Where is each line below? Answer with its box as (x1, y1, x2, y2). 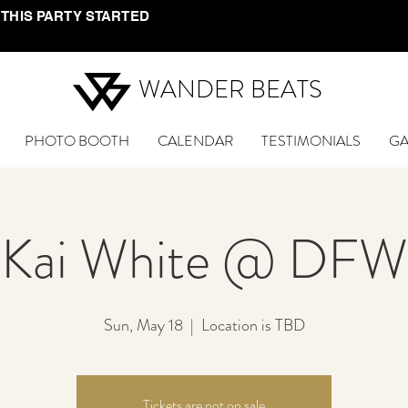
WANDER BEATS (138, 72, 322, 107)
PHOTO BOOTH (24, 130, 129, 151)
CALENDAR (157, 130, 233, 151)
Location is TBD (200, 313, 305, 337)
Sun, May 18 (103, 313, 183, 337)
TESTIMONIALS (260, 130, 361, 151)
